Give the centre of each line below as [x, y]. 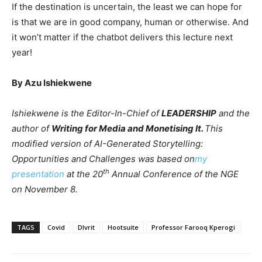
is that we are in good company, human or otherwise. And [130, 22]
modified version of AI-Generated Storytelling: [107, 144]
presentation [38, 174]
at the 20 [84, 174]
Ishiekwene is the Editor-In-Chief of [87, 113]
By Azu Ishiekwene [52, 83]
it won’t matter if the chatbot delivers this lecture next [122, 37]
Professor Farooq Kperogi [193, 227]
